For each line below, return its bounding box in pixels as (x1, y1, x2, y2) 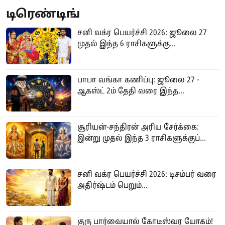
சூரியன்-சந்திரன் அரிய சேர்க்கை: (77, 122, 199, 133)
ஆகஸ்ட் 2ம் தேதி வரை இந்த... (77, 86, 184, 96)
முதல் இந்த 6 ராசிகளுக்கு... (77, 39, 176, 49)
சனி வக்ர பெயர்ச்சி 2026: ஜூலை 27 (77, 28, 207, 38)
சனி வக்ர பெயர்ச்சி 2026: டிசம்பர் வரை (77, 169, 216, 180)
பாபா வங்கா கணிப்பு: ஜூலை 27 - (77, 75, 199, 85)
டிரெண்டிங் (6, 7, 80, 22)
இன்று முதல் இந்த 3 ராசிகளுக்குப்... (77, 133, 206, 144)
